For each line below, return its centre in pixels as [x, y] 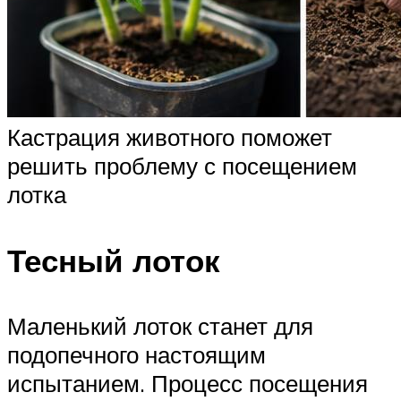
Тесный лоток [114, 260]
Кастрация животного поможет [170, 137]
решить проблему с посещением [182, 166]
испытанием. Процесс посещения [188, 383]
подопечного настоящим [137, 354]
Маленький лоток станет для [160, 325]
